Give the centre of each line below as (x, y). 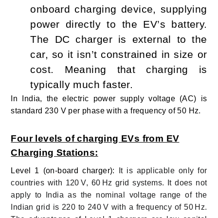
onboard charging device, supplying (119, 9)
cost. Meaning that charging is (119, 69)
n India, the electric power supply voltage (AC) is (110, 98)
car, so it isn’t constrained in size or (119, 54)
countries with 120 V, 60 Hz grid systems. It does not (109, 182)
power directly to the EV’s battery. (119, 24)
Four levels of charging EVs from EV (95, 138)
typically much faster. (82, 84)
